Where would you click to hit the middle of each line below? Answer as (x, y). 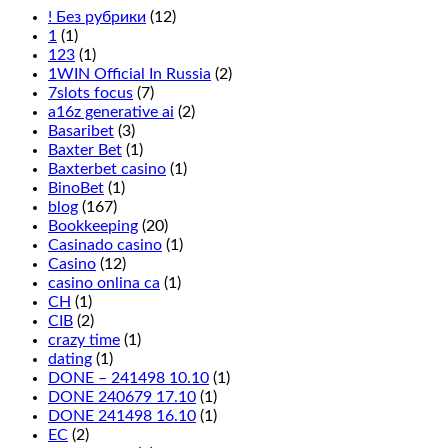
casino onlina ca (104, 283)
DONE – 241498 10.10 (128, 378)
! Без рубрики (97, 17)
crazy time (84, 340)
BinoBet (76, 188)
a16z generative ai (111, 112)
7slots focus (90, 93)
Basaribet (81, 131)
